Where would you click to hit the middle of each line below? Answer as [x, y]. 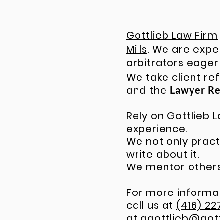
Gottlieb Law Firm [172, 35]
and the [148, 90]
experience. [157, 129]
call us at [151, 205]
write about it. [163, 154]
